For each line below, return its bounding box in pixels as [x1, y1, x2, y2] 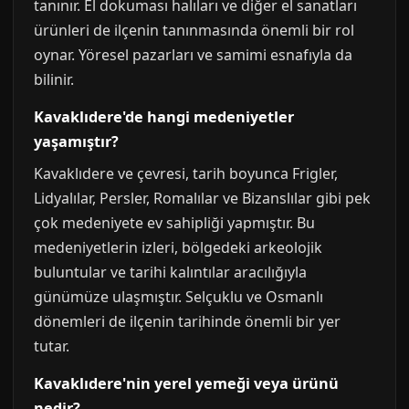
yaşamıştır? [34, 131, 119, 152]
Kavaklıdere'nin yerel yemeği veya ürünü [34, 372, 339, 393]
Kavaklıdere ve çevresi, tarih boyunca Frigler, [34, 163, 338, 184]
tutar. [34, 335, 69, 356]
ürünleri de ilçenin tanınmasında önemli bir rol [34, 19, 354, 40]
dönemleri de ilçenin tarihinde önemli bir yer [34, 310, 341, 331]
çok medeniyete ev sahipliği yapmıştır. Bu [34, 212, 315, 233]
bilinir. [34, 68, 74, 89]
